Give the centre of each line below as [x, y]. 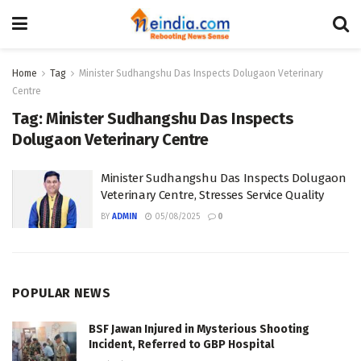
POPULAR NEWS [61, 293]
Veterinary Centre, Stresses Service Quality [213, 195]
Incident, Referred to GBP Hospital [181, 344]
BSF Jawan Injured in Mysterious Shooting [199, 329]
